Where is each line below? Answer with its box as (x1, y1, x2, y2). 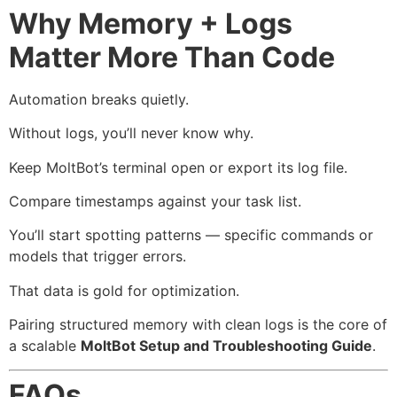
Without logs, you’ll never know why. (9, 124, 253, 143)
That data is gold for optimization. (9, 281, 239, 300)
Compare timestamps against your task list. (9, 192, 301, 211)
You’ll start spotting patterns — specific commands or (9, 226, 373, 245)
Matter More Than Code (9, 39, 335, 74)
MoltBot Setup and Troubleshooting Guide (81, 337, 372, 355)
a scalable (9, 337, 81, 355)
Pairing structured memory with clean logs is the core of (9, 315, 387, 334)
